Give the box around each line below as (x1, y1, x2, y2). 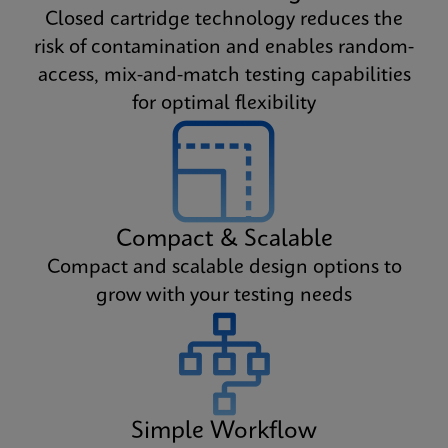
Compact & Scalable (115, 227, 333, 252)
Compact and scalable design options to (46, 257, 402, 278)
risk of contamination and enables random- (34, 37, 414, 58)
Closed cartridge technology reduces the (45, 9, 403, 30)
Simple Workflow (131, 419, 317, 444)
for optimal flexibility (132, 93, 316, 114)
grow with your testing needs (96, 285, 352, 306)
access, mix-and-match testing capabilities (37, 65, 411, 86)
